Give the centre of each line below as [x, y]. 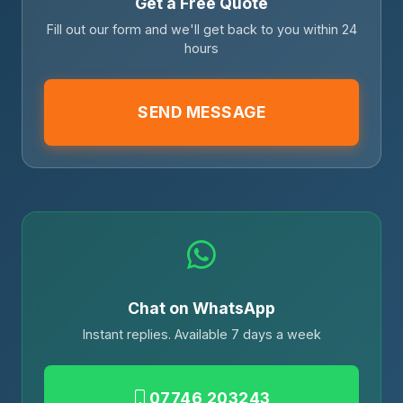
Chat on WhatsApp [201, 308]
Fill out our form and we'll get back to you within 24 [201, 29]
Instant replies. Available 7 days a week [201, 334]
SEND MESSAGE [201, 112]
